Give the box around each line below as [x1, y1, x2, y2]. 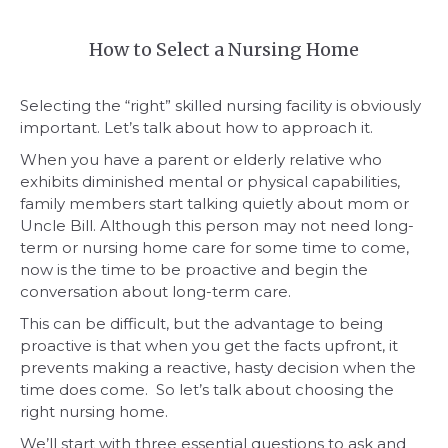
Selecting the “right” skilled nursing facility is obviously [20, 95, 421, 115]
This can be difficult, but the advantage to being [20, 313, 383, 333]
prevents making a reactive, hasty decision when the [20, 357, 416, 377]
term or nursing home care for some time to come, [20, 237, 409, 257]
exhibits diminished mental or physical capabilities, [20, 171, 400, 191]
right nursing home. [20, 401, 168, 421]
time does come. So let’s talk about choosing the [20, 379, 394, 399]
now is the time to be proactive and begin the [20, 259, 368, 279]
